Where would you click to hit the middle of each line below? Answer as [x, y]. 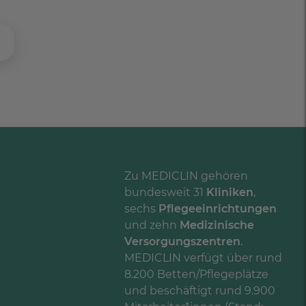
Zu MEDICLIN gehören [186, 176]
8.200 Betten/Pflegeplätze [196, 274]
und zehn [152, 225]
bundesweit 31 [165, 192]
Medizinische [217, 225]
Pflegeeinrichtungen [218, 208]
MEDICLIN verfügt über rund [203, 258]
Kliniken [230, 192]
